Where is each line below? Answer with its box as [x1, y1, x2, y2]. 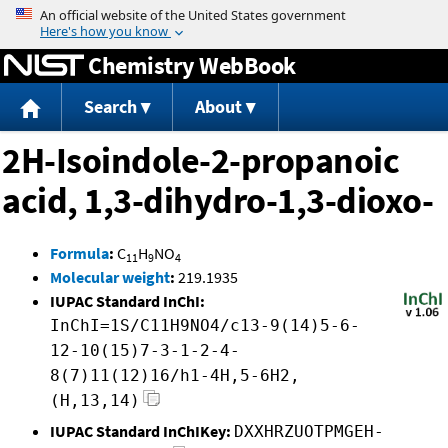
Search [83, 95, 137, 119]
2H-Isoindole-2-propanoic [2, 138, 399, 184]
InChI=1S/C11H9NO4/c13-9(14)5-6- [50, 316, 360, 336]
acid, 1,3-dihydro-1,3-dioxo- [2, 178, 433, 224]
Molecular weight [50, 267, 170, 288]
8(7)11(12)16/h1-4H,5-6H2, [50, 366, 300, 386]
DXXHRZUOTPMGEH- [234, 422, 384, 442]
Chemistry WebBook [88, 49, 296, 81]
